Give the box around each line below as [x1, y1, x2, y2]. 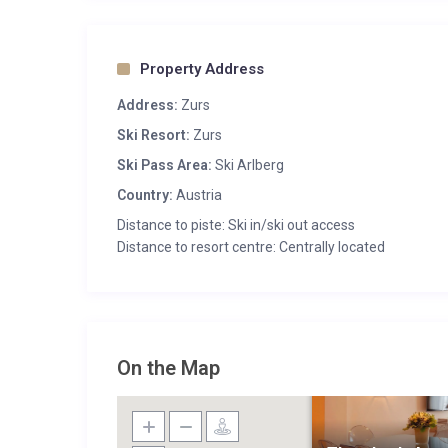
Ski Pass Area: [117, 157, 212, 173]
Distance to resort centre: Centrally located [117, 239, 385, 255]
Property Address [140, 60, 264, 78]
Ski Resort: [117, 127, 190, 143]
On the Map [117, 356, 220, 380]
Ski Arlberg [212, 157, 284, 173]
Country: [117, 187, 173, 203]
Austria [173, 187, 222, 203]
